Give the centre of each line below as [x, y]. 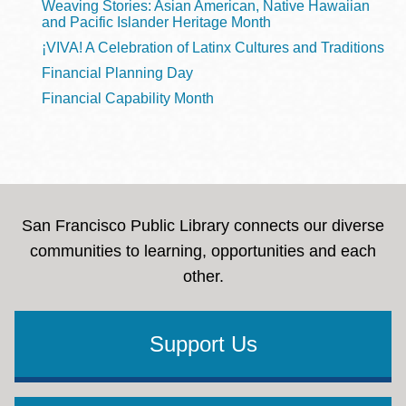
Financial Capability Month [128, 98]
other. [203, 276]
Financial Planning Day [117, 73]
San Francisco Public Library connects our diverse [203, 226]
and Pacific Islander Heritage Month [156, 22]
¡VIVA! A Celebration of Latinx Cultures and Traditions [213, 48]
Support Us [203, 344]
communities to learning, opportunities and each [203, 251]
